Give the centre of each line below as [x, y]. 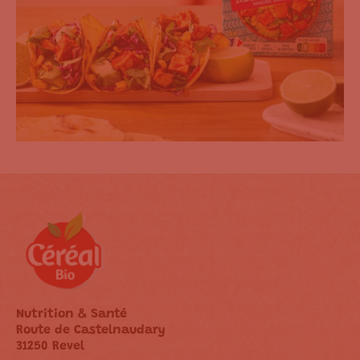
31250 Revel [50, 347]
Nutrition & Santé [72, 315]
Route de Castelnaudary [91, 331]
